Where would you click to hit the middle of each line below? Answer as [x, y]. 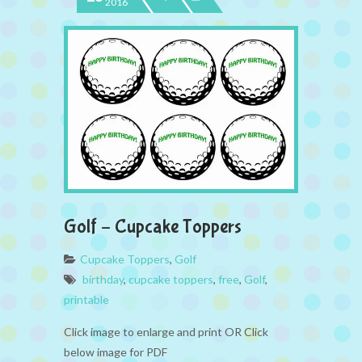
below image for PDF [116, 351]
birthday [103, 279]
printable [86, 299]
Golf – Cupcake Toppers [153, 226]
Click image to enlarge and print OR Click [166, 331]
